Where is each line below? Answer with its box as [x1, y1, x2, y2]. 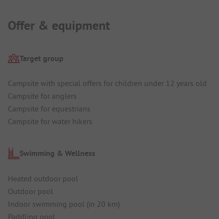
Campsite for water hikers [8, 116, 92, 127]
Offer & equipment [8, 17, 110, 34]
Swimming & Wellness [20, 148, 95, 159]
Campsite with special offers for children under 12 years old [8, 78, 207, 88]
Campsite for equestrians [8, 104, 90, 114]
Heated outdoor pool [8, 173, 78, 183]
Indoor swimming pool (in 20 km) [8, 198, 120, 209]
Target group [20, 53, 64, 64]
